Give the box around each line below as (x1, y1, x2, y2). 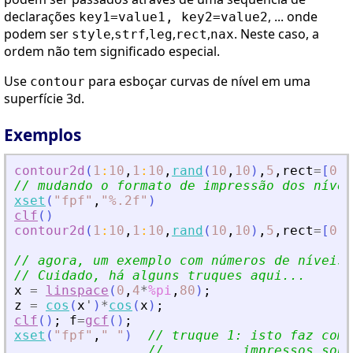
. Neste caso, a (234, 25, 319, 43)
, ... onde (268, 8, 318, 26)
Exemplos (4, 124, 81, 147)
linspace (46, 283, 109, 299)
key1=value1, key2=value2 (79, 9, 268, 25)
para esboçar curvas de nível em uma (85, 72, 310, 91)
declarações (4, 8, 79, 26)
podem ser (4, 25, 72, 43)
